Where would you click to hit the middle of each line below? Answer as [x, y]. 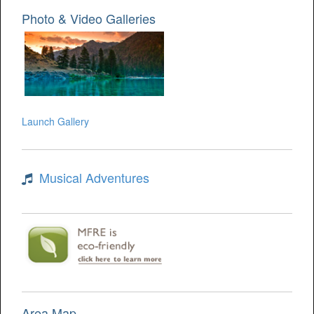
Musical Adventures [94, 178]
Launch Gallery [55, 122]
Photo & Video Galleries [89, 19]
